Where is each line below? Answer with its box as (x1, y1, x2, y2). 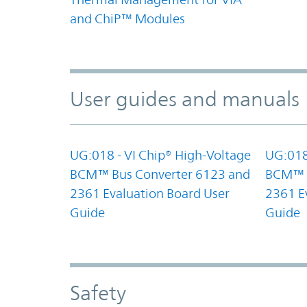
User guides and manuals (70, 86, 299, 111)
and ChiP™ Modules (70, 10, 185, 26)
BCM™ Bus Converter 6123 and (70, 166, 250, 182)
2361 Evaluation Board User (70, 185, 230, 201)
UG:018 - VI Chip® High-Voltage (70, 147, 251, 162)
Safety (70, 280, 126, 305)
